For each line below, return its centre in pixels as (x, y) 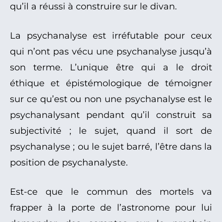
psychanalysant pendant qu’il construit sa (111, 115)
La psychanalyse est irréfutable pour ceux (111, 36)
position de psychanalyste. (69, 163)
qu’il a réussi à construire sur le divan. (93, 7)
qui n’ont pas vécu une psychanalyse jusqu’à (111, 52)
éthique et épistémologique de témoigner (111, 83)
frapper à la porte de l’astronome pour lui (111, 208)
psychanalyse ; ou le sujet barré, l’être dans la (111, 147)
